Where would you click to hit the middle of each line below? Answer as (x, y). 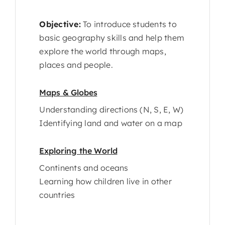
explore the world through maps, (103, 51)
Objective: (60, 24)
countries (57, 195)
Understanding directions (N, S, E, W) (111, 110)
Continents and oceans (84, 168)
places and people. (76, 65)
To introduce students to (129, 24)
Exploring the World (78, 151)
